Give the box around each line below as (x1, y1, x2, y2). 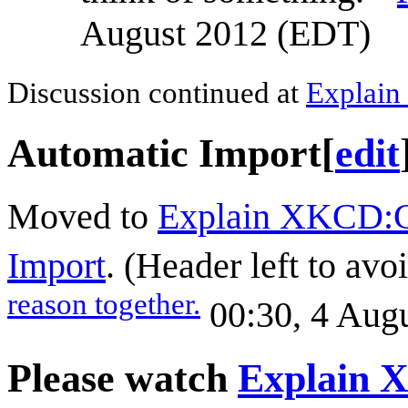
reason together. (7, 287, 200, 321)
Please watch (7, 355, 238, 401)
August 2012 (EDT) (80, 13, 371, 55)
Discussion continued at (7, 76, 306, 110)
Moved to (7, 196, 158, 238)
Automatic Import (7, 131, 321, 177)
